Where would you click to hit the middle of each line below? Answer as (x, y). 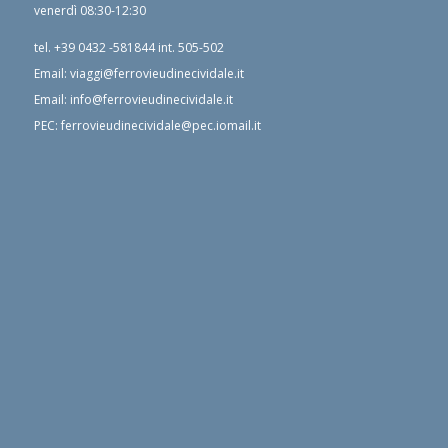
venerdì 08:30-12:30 (89, 11)
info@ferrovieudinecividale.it (151, 99)
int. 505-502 (189, 47)
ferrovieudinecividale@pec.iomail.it (160, 125)
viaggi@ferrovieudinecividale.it (156, 73)
